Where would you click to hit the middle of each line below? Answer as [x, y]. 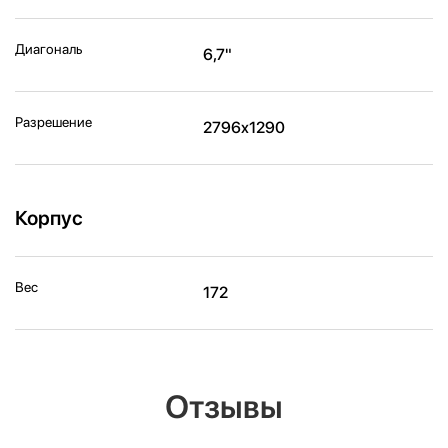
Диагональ [48, 48]
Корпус [49, 217]
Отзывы [224, 406]
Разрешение [53, 121]
